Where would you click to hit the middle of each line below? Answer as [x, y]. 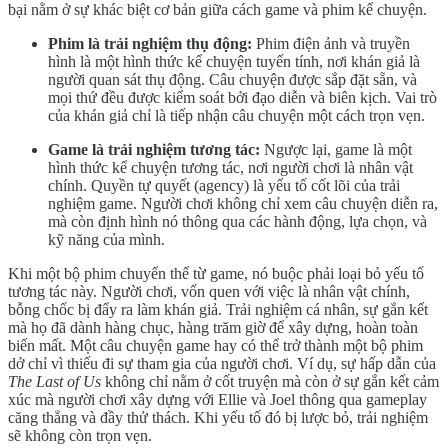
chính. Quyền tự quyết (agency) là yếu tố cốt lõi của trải [224, 185]
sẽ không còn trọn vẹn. [80, 435]
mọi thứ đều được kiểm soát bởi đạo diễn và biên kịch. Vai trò [242, 97]
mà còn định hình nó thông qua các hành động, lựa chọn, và [237, 221]
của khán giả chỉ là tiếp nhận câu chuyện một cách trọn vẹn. [236, 115]
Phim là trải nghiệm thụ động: [150, 43]
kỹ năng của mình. [106, 239]
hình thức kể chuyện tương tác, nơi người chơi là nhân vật [230, 167]
